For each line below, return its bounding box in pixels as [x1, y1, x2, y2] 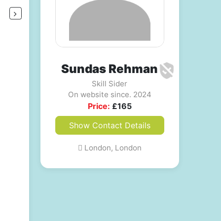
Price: [87, 101, 110, 111]
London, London [82, 143, 142, 152]
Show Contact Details [69, 120, 150, 130]
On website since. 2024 [68, 89, 151, 99]
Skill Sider [92, 78, 128, 88]
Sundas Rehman [61, 61, 158, 76]
